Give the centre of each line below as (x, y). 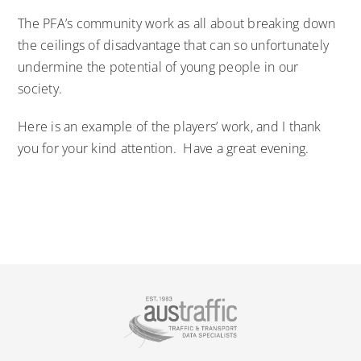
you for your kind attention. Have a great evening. (164, 148)
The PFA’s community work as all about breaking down (177, 23)
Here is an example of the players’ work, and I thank (170, 126)
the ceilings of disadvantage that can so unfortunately (174, 45)
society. (40, 88)
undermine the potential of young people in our (158, 66)
